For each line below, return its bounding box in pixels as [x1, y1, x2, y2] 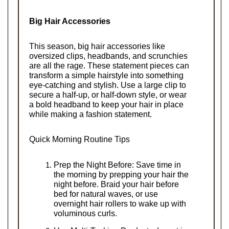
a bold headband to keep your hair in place [29, 100, 184, 109]
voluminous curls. [54, 209, 117, 218]
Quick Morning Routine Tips [29, 134, 130, 144]
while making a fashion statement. [29, 109, 152, 119]
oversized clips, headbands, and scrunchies [29, 51, 188, 60]
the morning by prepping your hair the [54, 170, 189, 179]
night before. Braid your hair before [54, 179, 179, 189]
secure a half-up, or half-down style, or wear [29, 90, 187, 99]
